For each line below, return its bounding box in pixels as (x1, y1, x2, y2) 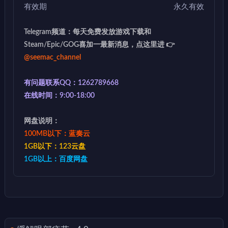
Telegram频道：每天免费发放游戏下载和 (24, 28, 151, 36)
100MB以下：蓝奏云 (24, 130, 90, 137)
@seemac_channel (24, 53, 81, 61)
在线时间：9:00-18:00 (24, 92, 95, 99)
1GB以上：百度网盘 (24, 155, 88, 163)
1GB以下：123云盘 (24, 142, 85, 150)
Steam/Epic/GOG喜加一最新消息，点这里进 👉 (24, 41, 175, 48)
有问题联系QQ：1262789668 (24, 79, 119, 87)
